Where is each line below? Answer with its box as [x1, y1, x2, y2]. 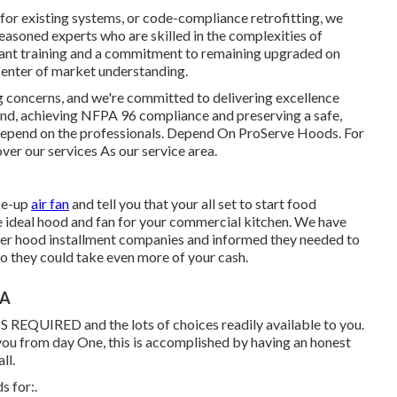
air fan [31, 195, 69, 212]
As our [97, 142, 142, 159]
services [48, 142, 97, 159]
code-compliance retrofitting [143, 9, 320, 26]
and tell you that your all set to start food [69, 195, 316, 212]
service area [142, 142, 214, 159]
